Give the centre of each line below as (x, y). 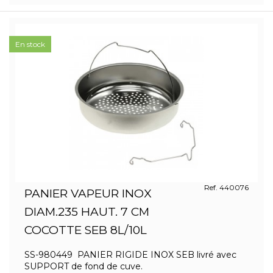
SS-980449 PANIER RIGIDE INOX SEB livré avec (130, 255)
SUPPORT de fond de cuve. (85, 266)
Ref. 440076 (226, 187)
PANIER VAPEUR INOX (88, 193)
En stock (30, 44)
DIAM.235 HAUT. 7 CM (87, 212)
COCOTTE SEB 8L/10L (86, 230)
